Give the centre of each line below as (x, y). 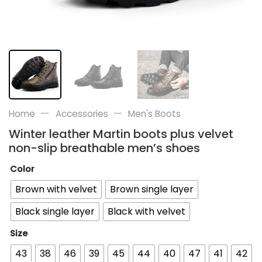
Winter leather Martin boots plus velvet (121, 134)
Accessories (82, 113)
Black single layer (55, 212)
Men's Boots (155, 113)
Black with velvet (146, 212)
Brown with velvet (56, 189)
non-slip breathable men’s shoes (104, 148)
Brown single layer (152, 189)
